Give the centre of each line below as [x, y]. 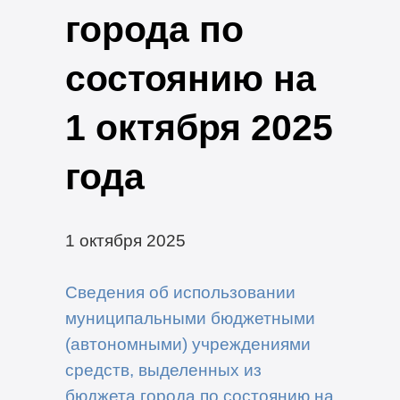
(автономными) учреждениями [187, 343]
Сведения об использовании [180, 292]
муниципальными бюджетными [190, 317]
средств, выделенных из [163, 369]
